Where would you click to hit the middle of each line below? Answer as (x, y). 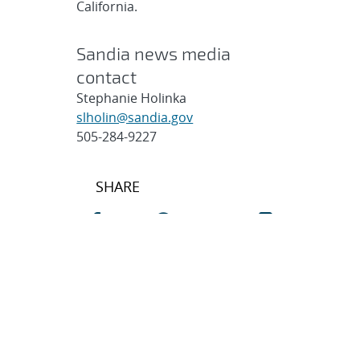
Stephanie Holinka (132, 98)
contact (107, 76)
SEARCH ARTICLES (155, 278)
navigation (129, 204)
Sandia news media (154, 53)
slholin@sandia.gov (135, 117)
